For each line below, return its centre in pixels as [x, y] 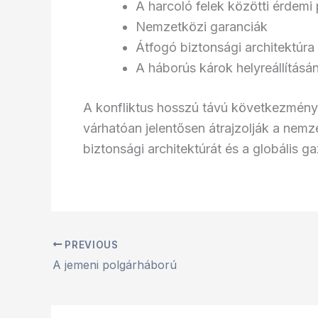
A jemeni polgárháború [115, 265]
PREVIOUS [90, 245]
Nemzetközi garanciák [202, 26]
